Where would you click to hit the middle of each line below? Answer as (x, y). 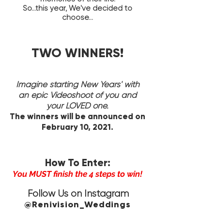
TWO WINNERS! (77, 53)
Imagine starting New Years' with (77, 84)
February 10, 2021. (77, 127)
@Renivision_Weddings (77, 204)
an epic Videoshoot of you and (77, 95)
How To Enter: (77, 163)
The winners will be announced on (77, 116)
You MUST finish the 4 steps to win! (77, 174)
